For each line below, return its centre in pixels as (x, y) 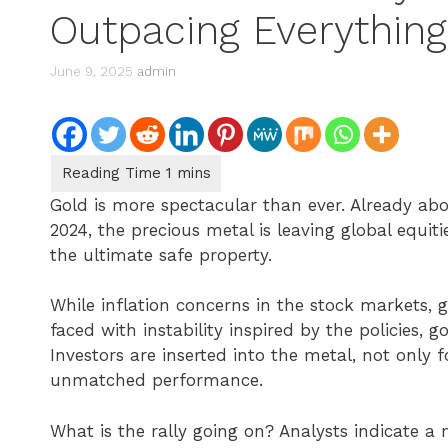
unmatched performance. (156, 380)
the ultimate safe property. (161, 254)
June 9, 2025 (91, 71)
